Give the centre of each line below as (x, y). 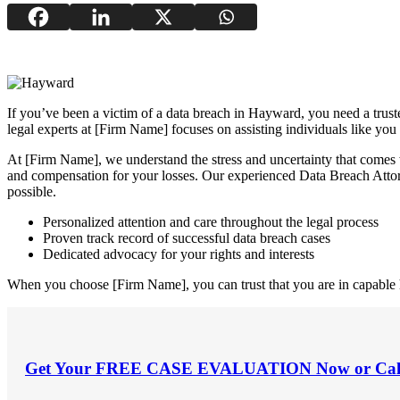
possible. (32, 191)
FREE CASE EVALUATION (204, 369)
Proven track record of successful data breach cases (187, 237)
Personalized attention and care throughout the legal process (211, 221)
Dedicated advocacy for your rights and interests (179, 254)
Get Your (60, 369)
